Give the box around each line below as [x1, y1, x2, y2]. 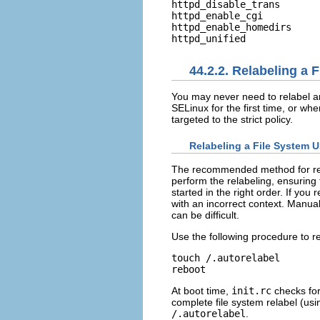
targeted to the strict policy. [171, 113, 293, 125]
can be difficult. [171, 209, 239, 221]
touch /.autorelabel [171, 252, 280, 264]
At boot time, [171, 285, 231, 297]
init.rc [231, 285, 271, 297]
